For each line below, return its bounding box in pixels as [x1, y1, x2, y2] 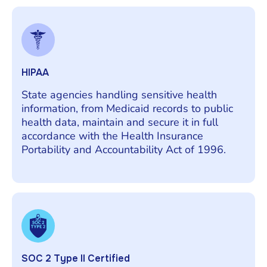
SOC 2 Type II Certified [21, 252, 130, 265]
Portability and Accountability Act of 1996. [21, 142, 226, 157]
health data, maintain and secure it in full [21, 114, 218, 129]
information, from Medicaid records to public [21, 101, 233, 116]
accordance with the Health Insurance [21, 128, 203, 143]
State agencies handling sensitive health [21, 87, 217, 102]
